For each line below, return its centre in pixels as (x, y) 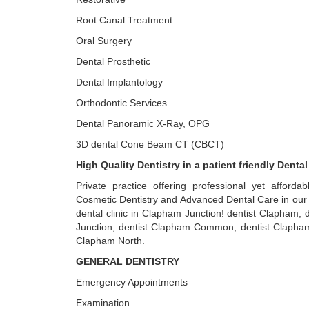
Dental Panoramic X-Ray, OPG (143, 123)
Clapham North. (110, 241)
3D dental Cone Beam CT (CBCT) (150, 144)
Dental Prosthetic (113, 61)
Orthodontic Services (121, 103)
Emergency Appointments (132, 282)
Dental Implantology (119, 82)
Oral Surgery (104, 41)
